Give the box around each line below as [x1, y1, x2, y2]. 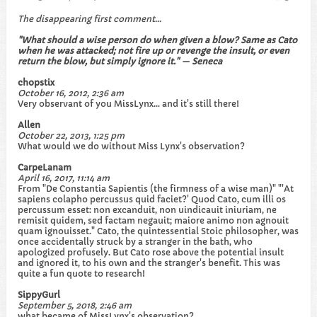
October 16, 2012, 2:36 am [18, 88, 124, 98]
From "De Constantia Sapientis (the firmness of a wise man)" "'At [18, 183, 294, 194]
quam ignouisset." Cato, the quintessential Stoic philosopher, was [18, 226, 299, 236]
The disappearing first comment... [18, 13, 161, 24]
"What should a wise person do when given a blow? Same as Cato [18, 35, 297, 45]
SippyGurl [18, 289, 60, 300]
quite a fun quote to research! [18, 268, 145, 279]
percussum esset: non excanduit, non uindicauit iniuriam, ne [18, 204, 277, 215]
